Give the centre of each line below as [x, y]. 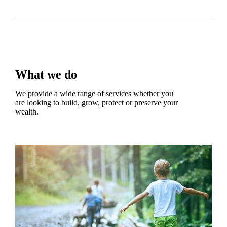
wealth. [27, 112]
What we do [46, 75]
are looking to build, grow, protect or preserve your [96, 103]
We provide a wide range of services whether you [94, 94]
